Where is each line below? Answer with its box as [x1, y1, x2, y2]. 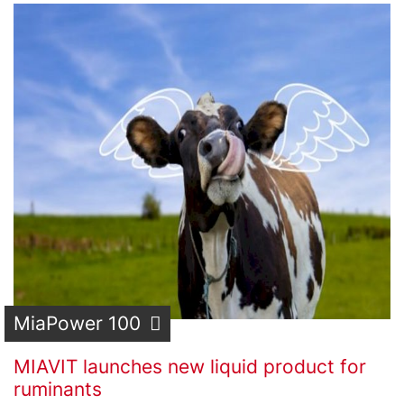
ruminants [14, 378, 102, 400]
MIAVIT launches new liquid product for [14, 355, 366, 378]
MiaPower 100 [14, 312, 141, 335]
